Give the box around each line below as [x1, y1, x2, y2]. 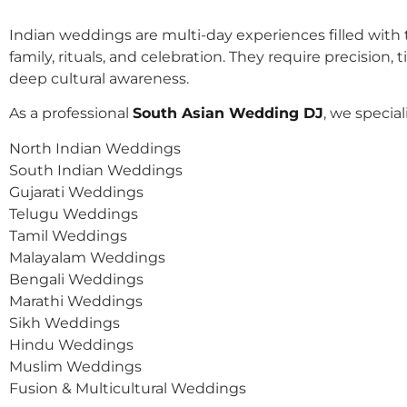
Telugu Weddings [9, 204, 138, 223]
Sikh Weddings [9, 313, 120, 332]
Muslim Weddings [9, 357, 142, 375]
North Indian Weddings [9, 139, 181, 157]
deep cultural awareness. [9, 69, 189, 87]
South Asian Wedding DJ [133, 104, 323, 123]
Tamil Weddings [9, 226, 127, 244]
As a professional [9, 104, 133, 123]
